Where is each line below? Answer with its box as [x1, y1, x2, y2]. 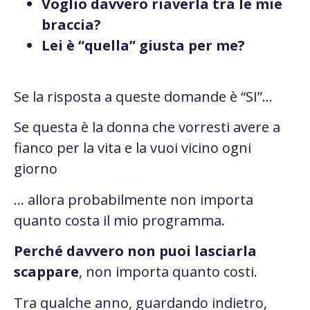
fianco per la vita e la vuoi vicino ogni [14, 138, 251, 158]
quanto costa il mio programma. [14, 210, 225, 230]
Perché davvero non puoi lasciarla [14, 241, 257, 261]
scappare [14, 262, 79, 282]
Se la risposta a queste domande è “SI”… [14, 87, 273, 107]
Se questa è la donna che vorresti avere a [14, 118, 280, 137]
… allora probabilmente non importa [14, 190, 253, 209]
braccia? [42, 15, 101, 34]
